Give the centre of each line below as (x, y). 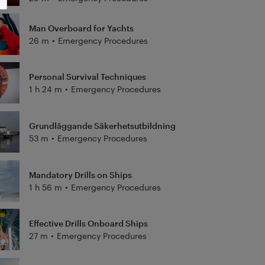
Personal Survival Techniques (87, 77)
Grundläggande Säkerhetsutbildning (102, 125)
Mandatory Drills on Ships (80, 174)
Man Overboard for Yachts (81, 28)
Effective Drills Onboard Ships (88, 224)
